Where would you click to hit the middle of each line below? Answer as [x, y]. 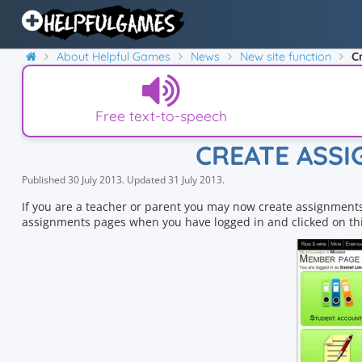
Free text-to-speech [161, 116]
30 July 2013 [95, 180]
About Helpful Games [114, 57]
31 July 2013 [195, 180]
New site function [286, 57]
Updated [146, 180]
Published [44, 180]
